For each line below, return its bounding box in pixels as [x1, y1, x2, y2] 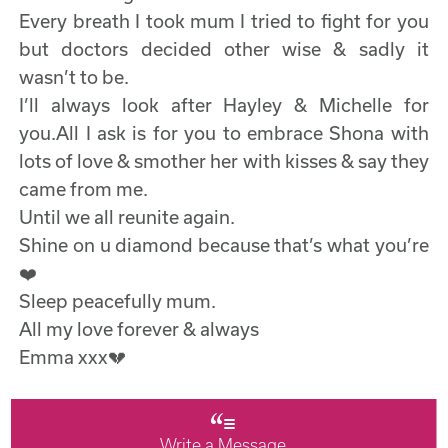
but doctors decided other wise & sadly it [19, 37, 429, 60]
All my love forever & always [19, 317, 260, 340]
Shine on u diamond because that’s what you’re [19, 233, 429, 256]
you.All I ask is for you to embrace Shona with [19, 121, 429, 144]
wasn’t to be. [19, 65, 130, 88]
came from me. [19, 177, 149, 200]
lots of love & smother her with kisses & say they [19, 149, 429, 172]
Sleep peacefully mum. [19, 289, 217, 312]
